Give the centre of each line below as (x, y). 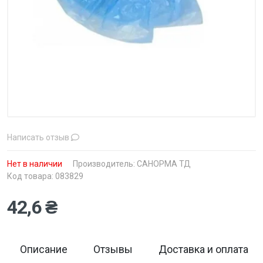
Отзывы (113, 249)
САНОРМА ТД (164, 164)
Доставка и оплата (203, 249)
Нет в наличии (35, 164)
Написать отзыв (39, 137)
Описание (44, 249)
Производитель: (105, 164)
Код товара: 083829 (45, 176)
